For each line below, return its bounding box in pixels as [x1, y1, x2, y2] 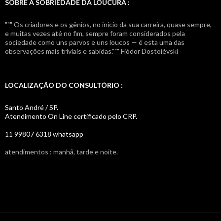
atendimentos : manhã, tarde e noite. [5, 147, 118, 156]
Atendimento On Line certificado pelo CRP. [5, 111, 137, 120]
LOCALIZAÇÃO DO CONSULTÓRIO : [5, 80, 123, 89]
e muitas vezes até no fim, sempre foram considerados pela [5, 29, 185, 37]
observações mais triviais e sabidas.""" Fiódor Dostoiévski [5, 46, 178, 55]
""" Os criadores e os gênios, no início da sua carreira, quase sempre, [5, 20, 212, 29]
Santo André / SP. [5, 103, 58, 111]
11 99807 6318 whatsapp [5, 129, 83, 138]
